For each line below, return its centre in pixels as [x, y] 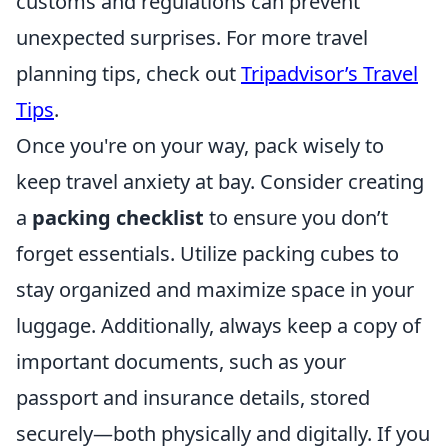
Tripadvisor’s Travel [329, 73]
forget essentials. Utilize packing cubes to [207, 253]
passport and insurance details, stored [193, 397]
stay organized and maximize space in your [215, 289]
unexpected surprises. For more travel [192, 37]
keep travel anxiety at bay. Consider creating [220, 181]
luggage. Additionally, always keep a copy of [218, 325]
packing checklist [118, 217]
